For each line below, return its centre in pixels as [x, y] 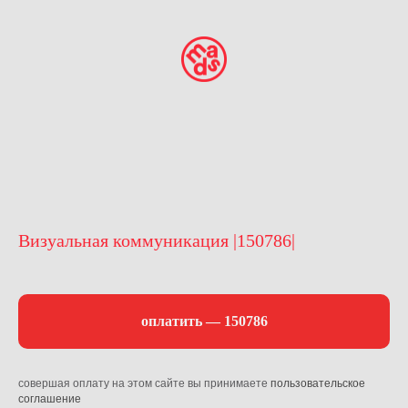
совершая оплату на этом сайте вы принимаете [144, 383]
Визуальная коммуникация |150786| [157, 240]
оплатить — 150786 [204, 321]
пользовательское [318, 383]
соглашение [50, 398]
